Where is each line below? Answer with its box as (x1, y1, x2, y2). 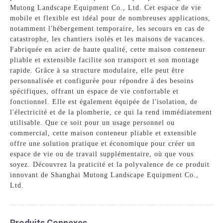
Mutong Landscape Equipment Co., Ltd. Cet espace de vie (10, 3, 202, 11)
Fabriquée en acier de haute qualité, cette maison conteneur (10, 45, 206, 53)
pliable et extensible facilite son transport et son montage (10, 56, 200, 64)
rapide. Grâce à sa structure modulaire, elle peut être (10, 66, 185, 74)
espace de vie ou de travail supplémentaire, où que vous (10, 150, 194, 158)
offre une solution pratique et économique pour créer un (10, 139, 196, 147)
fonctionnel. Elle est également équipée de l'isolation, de (10, 98, 198, 106)
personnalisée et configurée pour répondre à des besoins (10, 77, 194, 85)
